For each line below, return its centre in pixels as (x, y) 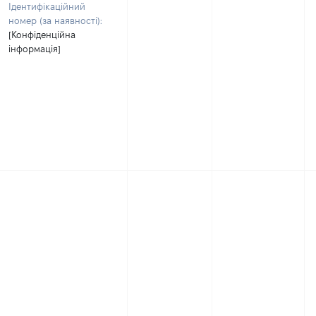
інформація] (35, 49)
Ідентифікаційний (47, 6)
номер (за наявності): (55, 20)
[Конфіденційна (42, 35)
